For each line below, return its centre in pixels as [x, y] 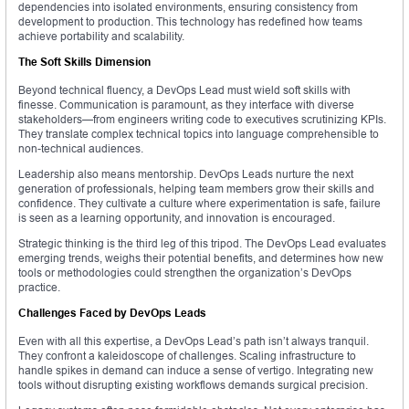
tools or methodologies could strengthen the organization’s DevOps [185, 273]
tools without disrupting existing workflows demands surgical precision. [193, 385]
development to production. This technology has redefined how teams [190, 22]
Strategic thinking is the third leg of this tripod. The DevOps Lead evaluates [202, 244]
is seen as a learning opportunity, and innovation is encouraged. [177, 218]
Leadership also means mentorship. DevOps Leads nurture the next [186, 174]
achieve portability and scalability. [101, 37]
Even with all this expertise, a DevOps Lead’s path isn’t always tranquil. [194, 341]
